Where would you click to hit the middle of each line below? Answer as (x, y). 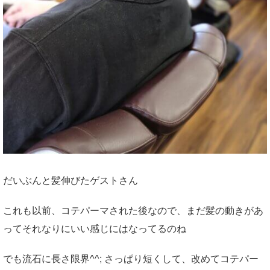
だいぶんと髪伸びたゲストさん (71, 181)
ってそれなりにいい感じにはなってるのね (95, 229)
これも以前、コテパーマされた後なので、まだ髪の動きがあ (133, 211)
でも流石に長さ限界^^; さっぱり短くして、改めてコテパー (131, 259)
